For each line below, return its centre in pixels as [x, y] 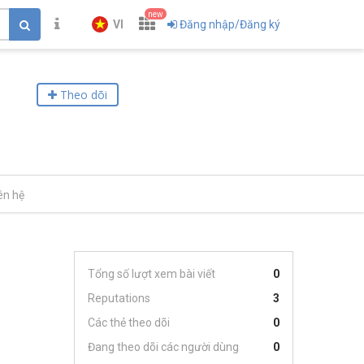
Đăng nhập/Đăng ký [230, 24]
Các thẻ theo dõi [129, 323]
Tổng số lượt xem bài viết [152, 274]
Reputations [119, 298]
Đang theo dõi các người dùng [163, 347]
